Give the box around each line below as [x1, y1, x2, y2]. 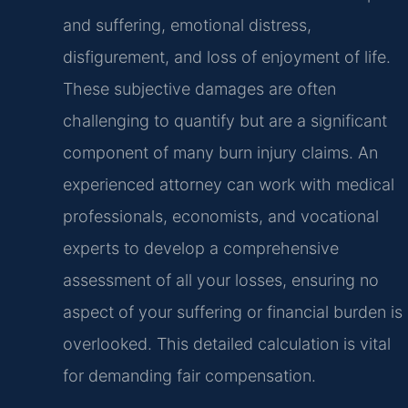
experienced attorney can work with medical [62, 175, 394, 195]
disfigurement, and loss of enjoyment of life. [62, 47, 391, 67]
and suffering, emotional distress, [62, 15, 311, 36]
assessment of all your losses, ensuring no [62, 270, 379, 291]
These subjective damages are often [62, 79, 336, 99]
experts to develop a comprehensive [62, 239, 339, 259]
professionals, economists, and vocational [62, 207, 379, 227]
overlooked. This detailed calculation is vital [62, 334, 391, 354]
